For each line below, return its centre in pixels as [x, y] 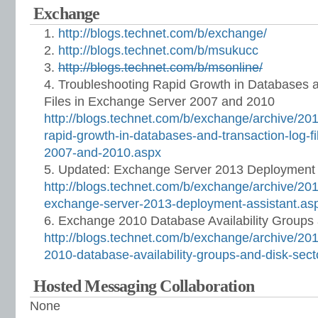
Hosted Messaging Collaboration [144, 286]
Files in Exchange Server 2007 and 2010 [159, 102]
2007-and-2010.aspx [103, 153]
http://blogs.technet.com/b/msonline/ [160, 67]
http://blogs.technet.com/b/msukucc [158, 50]
